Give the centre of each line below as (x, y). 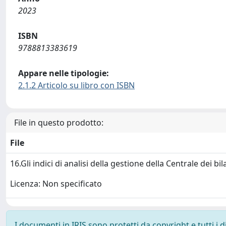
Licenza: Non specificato (56, 184)
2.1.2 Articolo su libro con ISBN (76, 85)
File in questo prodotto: (59, 122)
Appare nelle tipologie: (64, 73)
